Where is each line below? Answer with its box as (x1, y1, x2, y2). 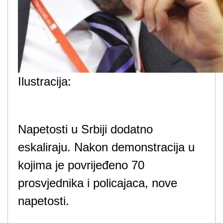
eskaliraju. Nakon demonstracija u (18, 140, 195, 154)
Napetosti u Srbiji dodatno (18, 122, 153, 136)
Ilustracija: (18, 75, 75, 88)
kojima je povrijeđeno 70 (18, 158, 144, 172)
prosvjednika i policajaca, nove (18, 176, 177, 190)
